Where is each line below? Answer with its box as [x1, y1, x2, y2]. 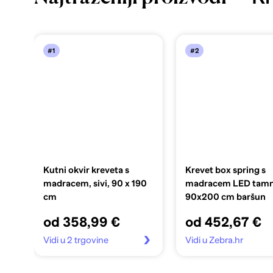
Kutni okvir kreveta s [43, 165, 129, 175]
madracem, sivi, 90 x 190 [43, 178, 147, 188]
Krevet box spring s [185, 165, 266, 175]
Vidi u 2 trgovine [43, 235, 108, 245]
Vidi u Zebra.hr [185, 235, 244, 245]
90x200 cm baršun [185, 191, 266, 202]
